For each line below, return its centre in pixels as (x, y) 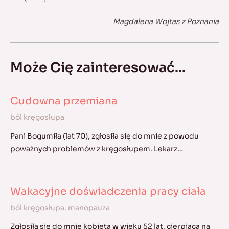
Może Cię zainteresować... (98, 67)
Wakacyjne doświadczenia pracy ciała (108, 191)
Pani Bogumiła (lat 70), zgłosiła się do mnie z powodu (105, 136)
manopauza (89, 207)
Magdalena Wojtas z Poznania (166, 21)
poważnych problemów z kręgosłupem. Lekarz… (97, 148)
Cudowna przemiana (64, 101)
